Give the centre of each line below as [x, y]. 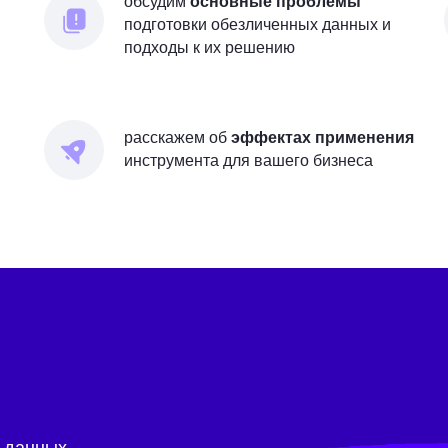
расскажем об [177, 137]
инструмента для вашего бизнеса [248, 160]
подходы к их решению [209, 47]
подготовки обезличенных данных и [257, 24]
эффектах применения [322, 137]
